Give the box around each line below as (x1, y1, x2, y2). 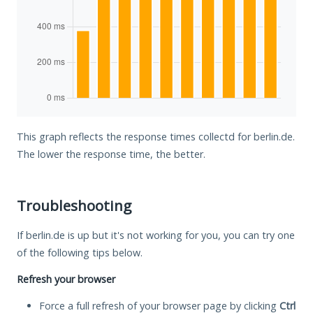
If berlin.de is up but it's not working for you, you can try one (17, 228, 295, 242)
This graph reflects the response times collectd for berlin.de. (17, 129, 295, 143)
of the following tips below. (17, 245, 143, 259)
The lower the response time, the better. (17, 147, 205, 161)
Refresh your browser (17, 272, 115, 286)
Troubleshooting (17, 195, 131, 215)
